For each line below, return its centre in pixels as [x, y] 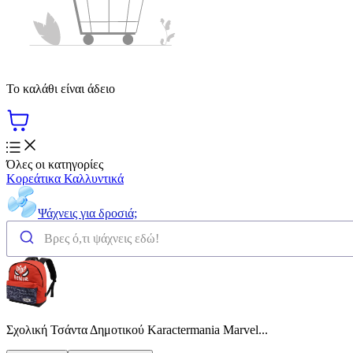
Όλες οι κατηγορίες [55, 164]
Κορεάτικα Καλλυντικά [65, 178]
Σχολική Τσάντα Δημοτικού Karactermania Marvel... [137, 329]
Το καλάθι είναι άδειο [61, 88]
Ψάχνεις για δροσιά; [87, 213]
